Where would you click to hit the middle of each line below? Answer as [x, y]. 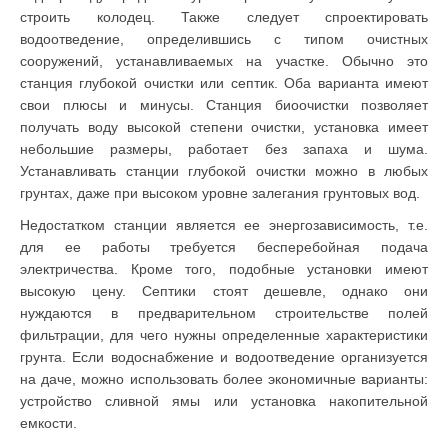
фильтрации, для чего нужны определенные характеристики [224, 334]
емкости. [48, 422]
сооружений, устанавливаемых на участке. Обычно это [224, 60]
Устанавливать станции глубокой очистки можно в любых [224, 170]
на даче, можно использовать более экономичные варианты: [224, 378]
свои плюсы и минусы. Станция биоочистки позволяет [224, 104]
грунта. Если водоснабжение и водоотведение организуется [224, 356]
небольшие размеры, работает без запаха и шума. [224, 148]
